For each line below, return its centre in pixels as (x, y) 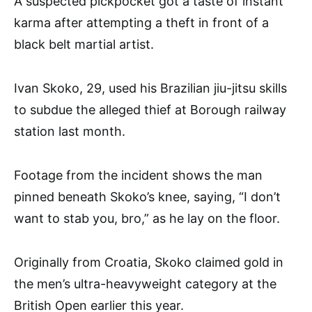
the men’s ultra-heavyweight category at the (145, 284)
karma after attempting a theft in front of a (141, 23)
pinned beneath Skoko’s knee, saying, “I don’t (147, 197)
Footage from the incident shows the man (138, 175)
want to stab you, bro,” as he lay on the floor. (147, 218)
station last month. (70, 131)
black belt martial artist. (84, 44)
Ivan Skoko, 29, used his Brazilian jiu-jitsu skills (150, 88)
